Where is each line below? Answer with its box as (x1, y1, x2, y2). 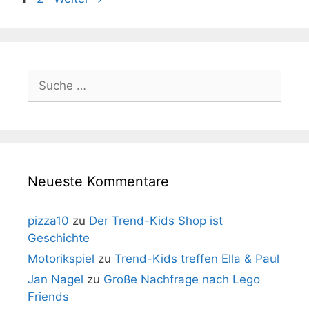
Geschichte (28, 231, 90, 246)
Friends (28, 290, 69, 304)
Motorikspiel (28, 252, 94, 266)
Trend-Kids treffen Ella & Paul (114, 252, 279, 266)
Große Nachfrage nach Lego (103, 272, 260, 287)
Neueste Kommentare (28, 173, 169, 190)
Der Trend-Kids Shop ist (89, 214, 223, 228)
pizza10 (28, 214, 69, 228)
